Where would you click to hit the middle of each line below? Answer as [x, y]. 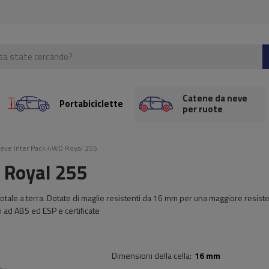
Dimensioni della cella [151, 255]
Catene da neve [215, 98]
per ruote [202, 109]
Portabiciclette [92, 104]
